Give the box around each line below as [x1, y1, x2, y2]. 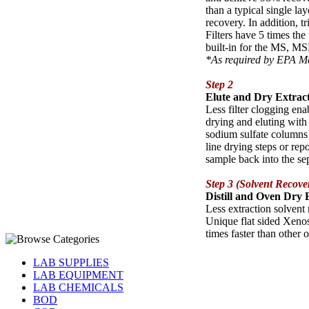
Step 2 [206, 78, 233, 90]
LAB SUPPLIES [33, 257, 109, 268]
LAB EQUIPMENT [33, 269, 123, 281]
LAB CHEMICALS [33, 281, 123, 293]
